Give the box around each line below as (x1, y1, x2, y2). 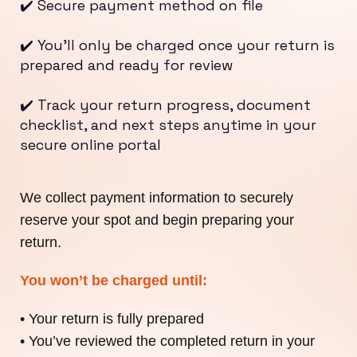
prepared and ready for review (20, 56, 233, 74)
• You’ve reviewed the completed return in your (20, 333, 315, 349)
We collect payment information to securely (20, 190, 293, 206)
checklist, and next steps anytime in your (20, 116, 316, 134)
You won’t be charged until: (20, 273, 207, 288)
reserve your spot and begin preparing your (20, 212, 294, 228)
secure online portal (20, 135, 161, 154)
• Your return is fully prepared (20, 311, 204, 327)
